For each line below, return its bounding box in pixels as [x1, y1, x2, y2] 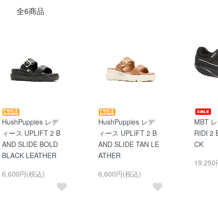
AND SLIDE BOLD [2, 139, 58, 149]
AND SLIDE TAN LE [98, 139, 159, 149]
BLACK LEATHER [2, 150, 56, 161]
